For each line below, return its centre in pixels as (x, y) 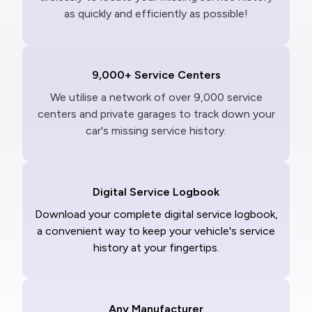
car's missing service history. (156, 131)
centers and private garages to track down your (156, 114)
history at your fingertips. (156, 248)
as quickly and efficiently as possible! (156, 14)
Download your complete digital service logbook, (156, 214)
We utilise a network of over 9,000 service (156, 97)
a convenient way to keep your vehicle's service (156, 231)
